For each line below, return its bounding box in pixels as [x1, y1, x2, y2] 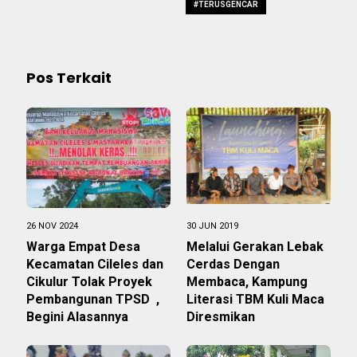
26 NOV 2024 [26, 221, 78, 232]
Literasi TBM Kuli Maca [186, 292, 324, 308]
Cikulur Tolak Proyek [26, 274, 152, 290]
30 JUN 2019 [186, 221, 238, 232]
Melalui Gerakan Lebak [186, 239, 324, 255]
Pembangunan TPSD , [26, 292, 159, 308]
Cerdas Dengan [186, 257, 280, 273]
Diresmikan [186, 309, 255, 325]
